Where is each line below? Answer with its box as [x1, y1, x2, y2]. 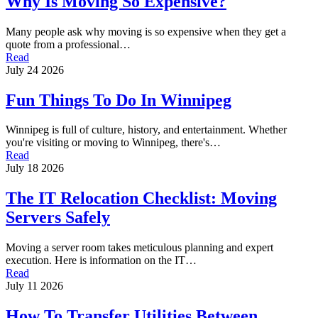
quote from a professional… [6, 38, 131, 50]
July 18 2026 [6, 162, 64, 175]
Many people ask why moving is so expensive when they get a [6, 25, 286, 38]
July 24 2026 [6, 63, 64, 76]
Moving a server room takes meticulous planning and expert [6, 241, 273, 254]
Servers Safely [6, 208, 110, 227]
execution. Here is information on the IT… [6, 254, 197, 267]
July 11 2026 [6, 280, 63, 292]
